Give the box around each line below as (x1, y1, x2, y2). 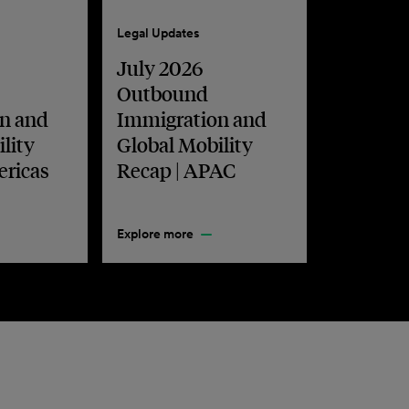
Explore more (117, 225, 194, 242)
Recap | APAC (117, 157, 236, 183)
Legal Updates (117, 25, 201, 41)
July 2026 (117, 55, 204, 80)
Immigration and (117, 106, 267, 131)
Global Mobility (117, 131, 254, 157)
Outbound (117, 80, 209, 106)
